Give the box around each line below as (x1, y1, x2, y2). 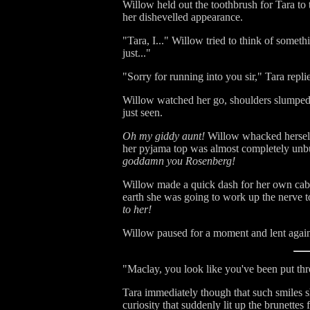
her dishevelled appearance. (122, 11, 243, 23)
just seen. (122, 107, 163, 118)
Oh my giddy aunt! (122, 130, 205, 142)
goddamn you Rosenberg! (122, 155, 235, 167)
